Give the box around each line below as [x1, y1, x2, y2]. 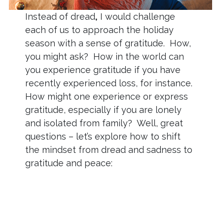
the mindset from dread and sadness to [25, 145, 192, 155]
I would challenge [97, 11, 175, 22]
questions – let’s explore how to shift [25, 131, 181, 142]
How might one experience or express [25, 91, 188, 102]
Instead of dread [25, 11, 95, 22]
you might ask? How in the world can [25, 51, 184, 62]
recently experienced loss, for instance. [25, 78, 195, 89]
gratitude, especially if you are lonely [25, 105, 182, 115]
